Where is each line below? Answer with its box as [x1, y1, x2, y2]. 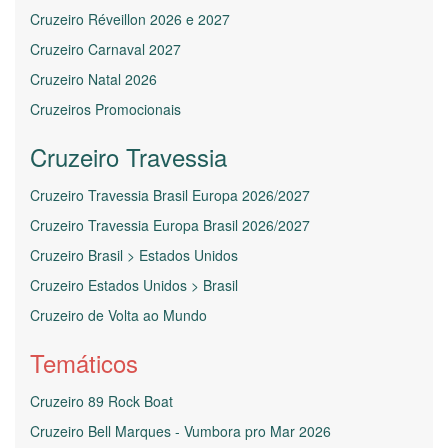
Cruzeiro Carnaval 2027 [30, 38, 181, 59]
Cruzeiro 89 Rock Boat [30, 390, 173, 411]
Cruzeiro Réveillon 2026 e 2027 [30, 8, 230, 29]
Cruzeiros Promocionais [30, 98, 181, 119]
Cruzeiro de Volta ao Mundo [30, 304, 207, 325]
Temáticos [30, 344, 138, 380]
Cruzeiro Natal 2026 [30, 68, 157, 89]
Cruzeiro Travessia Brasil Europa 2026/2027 [30, 184, 310, 205]
